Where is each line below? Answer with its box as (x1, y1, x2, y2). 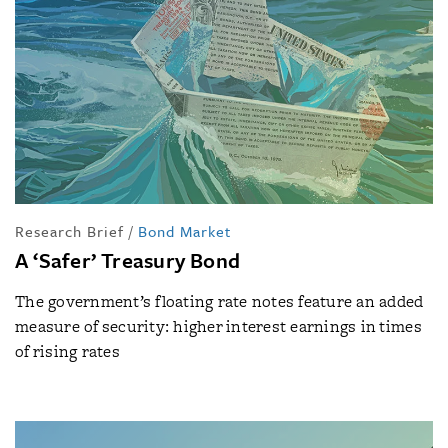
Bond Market (138, 220, 231, 242)
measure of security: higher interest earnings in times (15, 315, 422, 338)
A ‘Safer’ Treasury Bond (15, 245, 241, 275)
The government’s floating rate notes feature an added (15, 290, 424, 313)
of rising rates (15, 340, 120, 363)
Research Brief (15, 220, 124, 242)
